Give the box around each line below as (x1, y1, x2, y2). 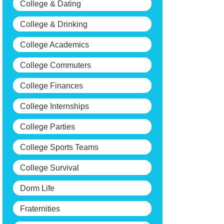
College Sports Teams (20, 143, 98, 151)
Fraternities (20, 204, 60, 213)
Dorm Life (20, 184, 54, 192)
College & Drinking (20, 20, 87, 28)
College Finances (20, 81, 83, 90)
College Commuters (20, 61, 91, 69)
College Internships (20, 102, 89, 110)
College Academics (20, 40, 89, 49)
